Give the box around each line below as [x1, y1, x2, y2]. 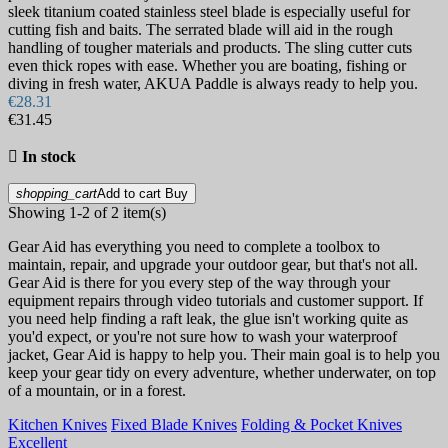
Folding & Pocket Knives [241, 416, 402, 434]
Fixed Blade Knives [111, 416, 237, 434]
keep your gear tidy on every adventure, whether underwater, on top [8, 364, 436, 382]
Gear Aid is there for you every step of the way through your [8, 274, 390, 292]
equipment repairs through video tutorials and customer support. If [8, 292, 423, 310]
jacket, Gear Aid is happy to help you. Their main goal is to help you [8, 346, 440, 364]
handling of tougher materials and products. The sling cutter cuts [8, 39, 412, 57]
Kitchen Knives [8, 416, 107, 434]
